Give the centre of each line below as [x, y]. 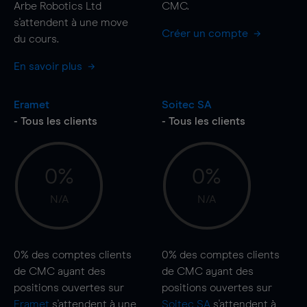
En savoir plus [49, 66]
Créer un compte [206, 33]
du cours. [36, 39]
